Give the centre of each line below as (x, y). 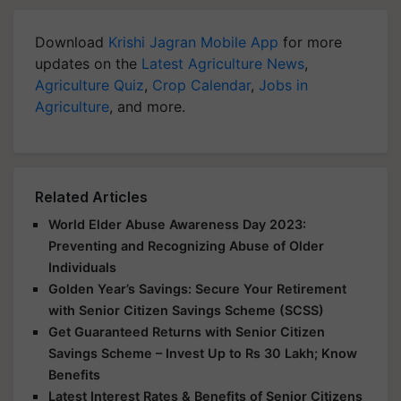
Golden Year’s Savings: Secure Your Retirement (197, 289)
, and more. (147, 107)
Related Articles (91, 197)
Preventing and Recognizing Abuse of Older (186, 246)
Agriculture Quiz (90, 85)
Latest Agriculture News (223, 64)
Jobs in (283, 85)
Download (72, 42)
